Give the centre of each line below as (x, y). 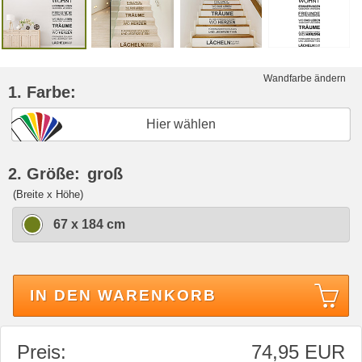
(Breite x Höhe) (48, 194)
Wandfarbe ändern (305, 78)
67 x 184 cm (89, 224)
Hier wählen (181, 124)
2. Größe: (44, 173)
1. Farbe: (42, 92)
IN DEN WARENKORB (123, 295)
